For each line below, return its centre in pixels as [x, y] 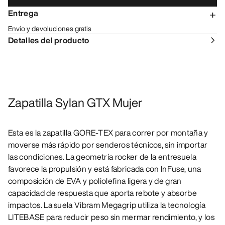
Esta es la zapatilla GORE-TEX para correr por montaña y [108, 133]
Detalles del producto [49, 40]
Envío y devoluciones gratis [50, 29]
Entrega [23, 13]
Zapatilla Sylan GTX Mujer [75, 103]
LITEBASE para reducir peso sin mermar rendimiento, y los [111, 217]
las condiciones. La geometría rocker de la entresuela [102, 157]
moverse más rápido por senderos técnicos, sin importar [108, 145]
